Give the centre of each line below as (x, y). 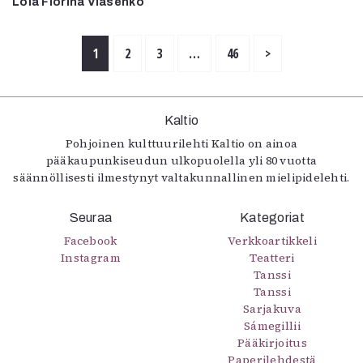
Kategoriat (272, 218)
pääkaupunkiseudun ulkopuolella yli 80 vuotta (181, 160)
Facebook (91, 241)
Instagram (91, 258)
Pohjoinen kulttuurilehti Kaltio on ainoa (181, 143)
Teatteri (272, 258)
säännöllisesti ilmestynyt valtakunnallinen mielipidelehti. (181, 177)
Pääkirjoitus (272, 343)
